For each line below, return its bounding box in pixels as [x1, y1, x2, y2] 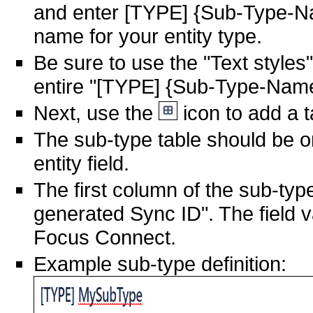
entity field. [34, 152, 129, 175]
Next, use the [34, 101, 159, 125]
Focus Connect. [34, 226, 176, 249]
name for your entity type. [34, 24, 262, 48]
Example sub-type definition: [34, 252, 286, 276]
